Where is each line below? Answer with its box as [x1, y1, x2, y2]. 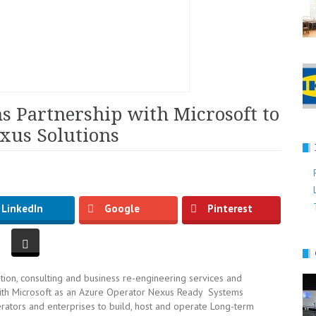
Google [104, 202, 140, 215]
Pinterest [207, 202, 253, 215]
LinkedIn [1, 202, 43, 215]
